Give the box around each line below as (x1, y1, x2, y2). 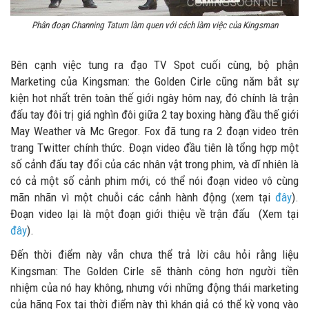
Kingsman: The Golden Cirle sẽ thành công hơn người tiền (10, 263, 299, 278)
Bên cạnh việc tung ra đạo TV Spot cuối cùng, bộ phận (10, 57, 299, 72)
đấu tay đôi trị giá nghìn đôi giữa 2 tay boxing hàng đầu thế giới (10, 107, 299, 121)
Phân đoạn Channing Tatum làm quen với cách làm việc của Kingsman (31, 19, 278, 30)
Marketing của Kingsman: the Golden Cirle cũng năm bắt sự (10, 74, 299, 88)
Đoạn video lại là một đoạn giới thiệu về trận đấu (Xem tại (10, 206, 299, 221)
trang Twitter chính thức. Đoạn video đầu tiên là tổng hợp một (10, 140, 299, 154)
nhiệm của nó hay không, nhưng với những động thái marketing (10, 280, 299, 295)
